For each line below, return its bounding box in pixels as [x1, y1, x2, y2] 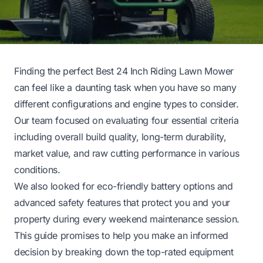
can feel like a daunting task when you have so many [14, 81, 237, 93]
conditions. [14, 163, 60, 176]
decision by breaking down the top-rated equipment [14, 245, 234, 258]
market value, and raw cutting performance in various [14, 147, 240, 159]
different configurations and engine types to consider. [14, 97, 239, 110]
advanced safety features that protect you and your [14, 196, 231, 208]
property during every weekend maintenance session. [14, 213, 240, 225]
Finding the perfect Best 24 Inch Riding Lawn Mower [14, 65, 234, 77]
